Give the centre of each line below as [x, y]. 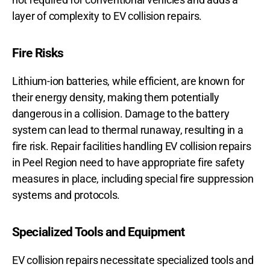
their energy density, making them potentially [116, 98]
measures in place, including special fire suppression [133, 179]
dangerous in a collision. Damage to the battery [121, 114]
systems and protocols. [66, 195]
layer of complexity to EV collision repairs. [107, 16]
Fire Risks [38, 53]
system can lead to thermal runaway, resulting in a [128, 130]
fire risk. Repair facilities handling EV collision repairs [132, 146]
